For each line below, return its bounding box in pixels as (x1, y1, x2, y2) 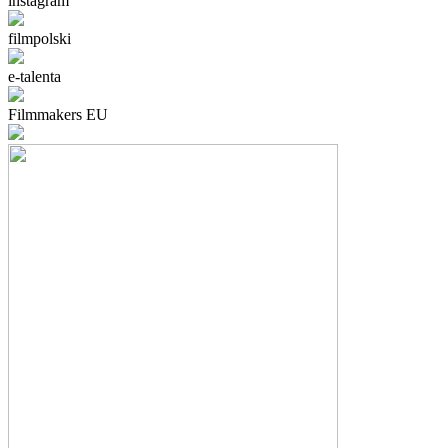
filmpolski (8, 30, 71, 47)
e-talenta (8, 68, 61, 85)
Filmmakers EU (8, 106, 108, 123)
